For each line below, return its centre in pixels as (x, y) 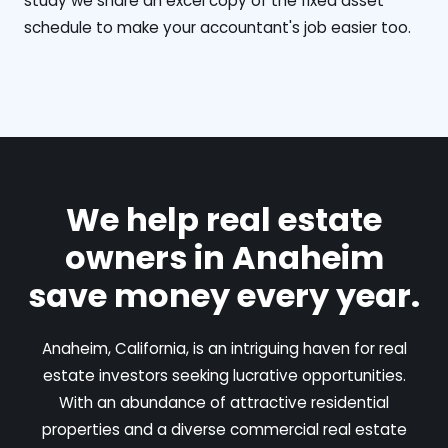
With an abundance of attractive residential (224, 402)
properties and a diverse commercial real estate (224, 429)
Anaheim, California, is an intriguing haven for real (224, 348)
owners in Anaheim (224, 257)
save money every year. (224, 295)
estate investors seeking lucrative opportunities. (224, 375)
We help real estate (224, 219)
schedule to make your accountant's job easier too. (217, 27)
